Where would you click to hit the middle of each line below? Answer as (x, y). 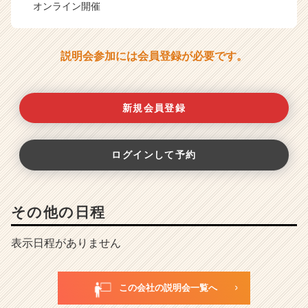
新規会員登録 (154, 108)
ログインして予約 (154, 155)
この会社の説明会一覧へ (168, 287)
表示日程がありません (66, 243)
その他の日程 (58, 212)
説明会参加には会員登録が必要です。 (154, 56)
